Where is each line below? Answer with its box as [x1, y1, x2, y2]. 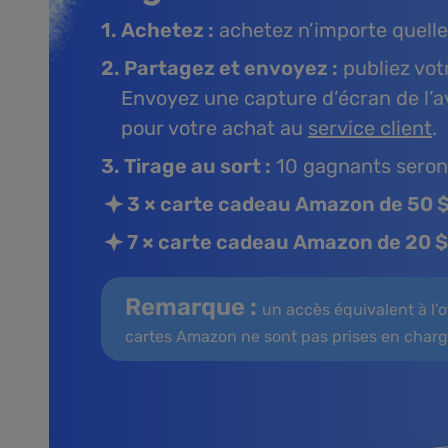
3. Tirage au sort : [101, 154, 271, 179]
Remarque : [125, 293, 262, 322]
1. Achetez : [101, 18, 214, 43]
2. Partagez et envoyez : [101, 56, 338, 81]
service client [308, 116, 432, 141]
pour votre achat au [121, 116, 308, 141]
